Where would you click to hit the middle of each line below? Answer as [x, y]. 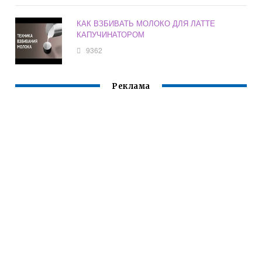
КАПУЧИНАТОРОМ [111, 35]
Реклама [131, 87]
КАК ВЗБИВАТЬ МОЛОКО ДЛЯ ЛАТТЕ [146, 23]
